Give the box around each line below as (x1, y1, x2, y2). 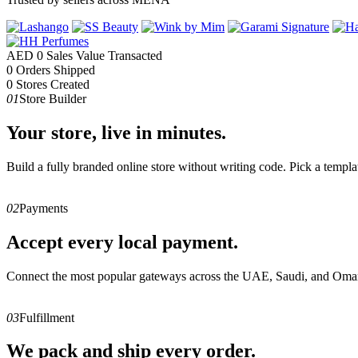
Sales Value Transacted (46, 48, 162, 62)
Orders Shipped (16, 62, 95, 77)
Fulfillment (19, 310, 74, 324)
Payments (19, 201, 68, 215)
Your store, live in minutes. (6, 121, 226, 143)
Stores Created (16, 77, 89, 91)
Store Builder (19, 91, 86, 105)
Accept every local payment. (6, 231, 238, 253)
